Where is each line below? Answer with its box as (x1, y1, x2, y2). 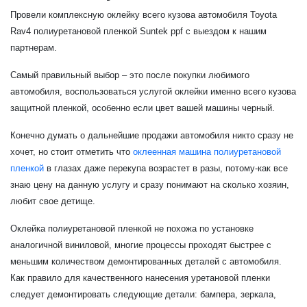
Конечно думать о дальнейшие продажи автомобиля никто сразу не (10, 130, 293, 140)
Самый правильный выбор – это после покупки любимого (10, 69, 249, 80)
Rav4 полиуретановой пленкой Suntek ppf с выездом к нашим (10, 25, 267, 36)
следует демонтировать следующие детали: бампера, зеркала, (10, 288, 276, 299)
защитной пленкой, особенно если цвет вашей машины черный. (10, 102, 275, 113)
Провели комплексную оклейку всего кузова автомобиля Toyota (10, 9, 277, 20)
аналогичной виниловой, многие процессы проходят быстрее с (10, 239, 271, 250)
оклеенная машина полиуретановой (133, 146, 281, 157)
